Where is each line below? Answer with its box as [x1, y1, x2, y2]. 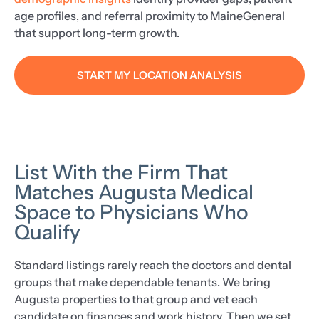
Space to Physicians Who [14, 199, 249, 224]
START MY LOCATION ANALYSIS [77, 68, 242, 82]
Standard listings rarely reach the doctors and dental [14, 257, 291, 272]
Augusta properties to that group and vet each [14, 291, 258, 306]
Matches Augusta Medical [14, 179, 253, 204]
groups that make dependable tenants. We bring [14, 274, 271, 289]
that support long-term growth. [14, 25, 179, 40]
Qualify [14, 219, 80, 244]
